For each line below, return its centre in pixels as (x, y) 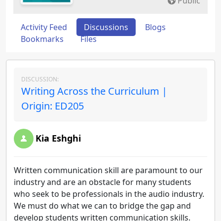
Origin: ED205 (53, 106)
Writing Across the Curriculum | (94, 91)
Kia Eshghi (58, 138)
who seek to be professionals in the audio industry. (110, 194)
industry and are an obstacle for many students (103, 182)
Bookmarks (42, 39)
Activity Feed (44, 27)
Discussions (106, 27)
